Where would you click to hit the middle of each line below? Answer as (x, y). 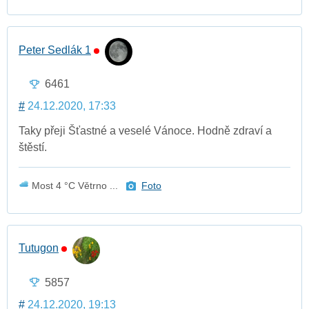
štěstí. (33, 148)
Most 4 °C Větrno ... (75, 186)
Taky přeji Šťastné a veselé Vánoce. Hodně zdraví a (145, 131)
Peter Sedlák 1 (55, 50)
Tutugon (39, 248)
